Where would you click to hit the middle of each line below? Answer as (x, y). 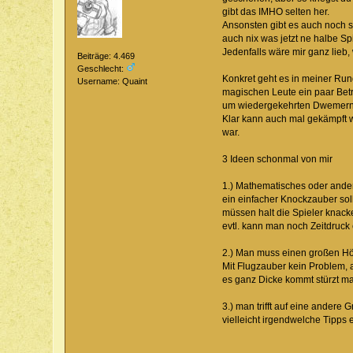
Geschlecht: (102, 69)
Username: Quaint (113, 82)
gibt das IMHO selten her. (275, 11)
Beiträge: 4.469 (106, 56)
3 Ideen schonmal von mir (277, 159)
